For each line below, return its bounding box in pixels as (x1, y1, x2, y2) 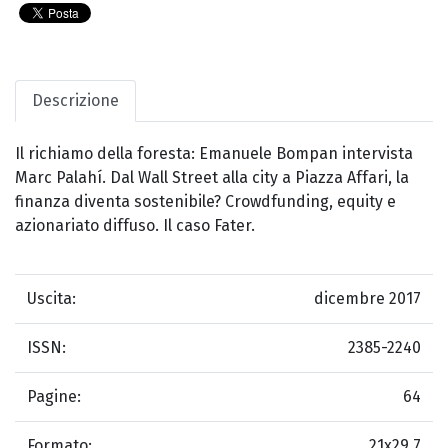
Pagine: (27, 387, 81, 407)
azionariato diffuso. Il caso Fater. (15, 216, 255, 236)
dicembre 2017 (314, 289, 421, 309)
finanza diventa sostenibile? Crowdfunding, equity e (15, 192, 396, 212)
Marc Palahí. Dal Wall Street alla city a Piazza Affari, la (15, 168, 409, 188)
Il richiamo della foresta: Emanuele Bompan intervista (15, 144, 413, 164)
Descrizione (32, 91, 119, 111)
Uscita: (27, 289, 76, 309)
